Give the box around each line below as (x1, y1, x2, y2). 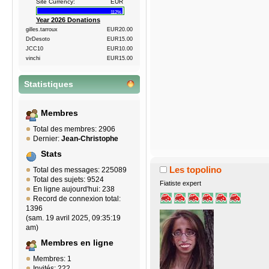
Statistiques (24, 80, 73, 89)
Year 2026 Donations (35, 16, 100, 24)
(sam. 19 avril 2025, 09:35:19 (26, 214, 121, 223)
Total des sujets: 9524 (33, 175, 104, 184)
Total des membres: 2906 (33, 125, 115, 134)
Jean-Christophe (61, 134, 118, 144)
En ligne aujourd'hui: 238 (33, 185, 115, 194)
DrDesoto (26, 36, 50, 43)
